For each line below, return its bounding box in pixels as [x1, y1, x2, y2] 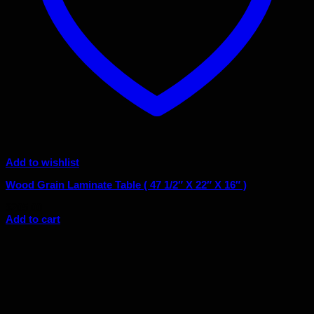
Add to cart [6, 213, 60, 226]
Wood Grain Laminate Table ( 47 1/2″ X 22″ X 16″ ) [6, 179, 247, 191]
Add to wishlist [6, 156, 79, 168]
